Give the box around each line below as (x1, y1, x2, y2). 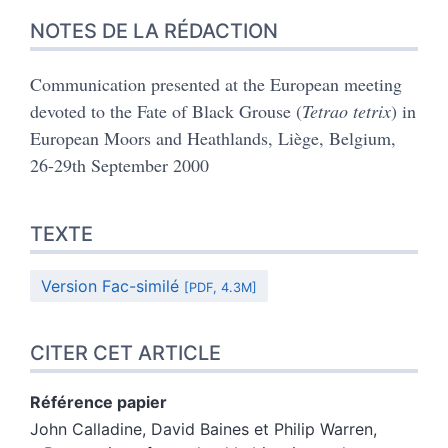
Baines (200, 418, 249, 439)
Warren (320, 418, 373, 439)
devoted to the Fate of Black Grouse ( (30, 98, 302, 123)
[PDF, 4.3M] (184, 279, 257, 295)
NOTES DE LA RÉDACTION (30, 18, 278, 43)
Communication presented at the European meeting (30, 71, 402, 96)
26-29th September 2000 (30, 152, 209, 177)
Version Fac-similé (41, 275, 184, 296)
